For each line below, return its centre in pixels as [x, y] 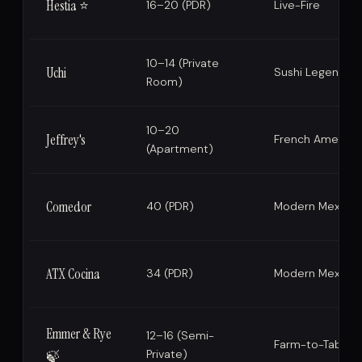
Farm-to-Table [313, 345]
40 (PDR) [170, 206]
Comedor [69, 207]
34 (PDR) [170, 274]
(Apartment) [180, 149]
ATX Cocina [73, 274]
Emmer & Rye [79, 334]
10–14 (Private [183, 63]
